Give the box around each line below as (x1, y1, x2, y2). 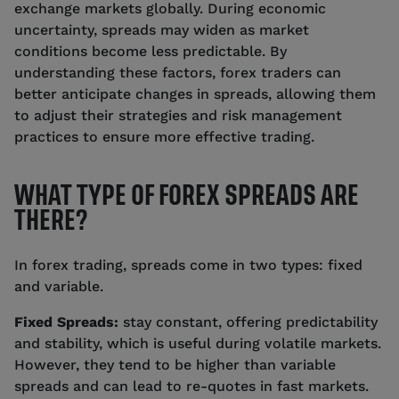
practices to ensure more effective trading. (14, 127, 314, 145)
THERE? (14, 208, 92, 232)
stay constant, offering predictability (118, 313, 378, 330)
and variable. (14, 277, 103, 295)
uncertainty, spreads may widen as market (14, 20, 309, 38)
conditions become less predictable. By (14, 42, 287, 60)
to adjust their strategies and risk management (14, 106, 342, 124)
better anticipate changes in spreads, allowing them (14, 85, 376, 102)
